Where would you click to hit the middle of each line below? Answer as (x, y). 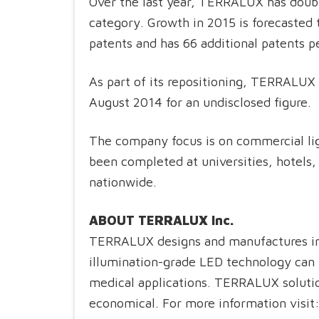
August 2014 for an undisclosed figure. (200, 102)
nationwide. (123, 182)
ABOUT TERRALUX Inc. (161, 220)
